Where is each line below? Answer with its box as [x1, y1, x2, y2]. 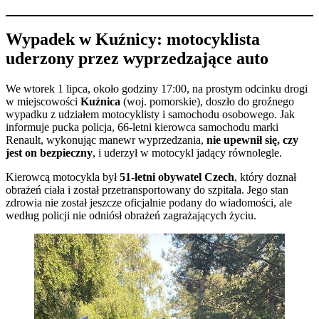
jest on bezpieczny [6, 147, 93, 159]
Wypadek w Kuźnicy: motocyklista [6, 30, 260, 49]
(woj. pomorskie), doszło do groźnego [120, 95, 294, 108]
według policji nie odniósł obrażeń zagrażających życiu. [6, 209, 256, 222]
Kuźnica [80, 95, 120, 108]
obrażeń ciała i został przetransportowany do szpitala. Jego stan [6, 184, 288, 197]
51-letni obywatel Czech [120, 171, 234, 184]
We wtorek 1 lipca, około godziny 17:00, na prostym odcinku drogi [6, 83, 308, 95]
